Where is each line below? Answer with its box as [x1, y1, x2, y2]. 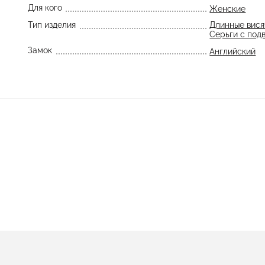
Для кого [27, 3, 62, 12]
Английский [209, 47, 256, 56]
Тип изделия [27, 20, 76, 30]
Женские [209, 4, 246, 14]
